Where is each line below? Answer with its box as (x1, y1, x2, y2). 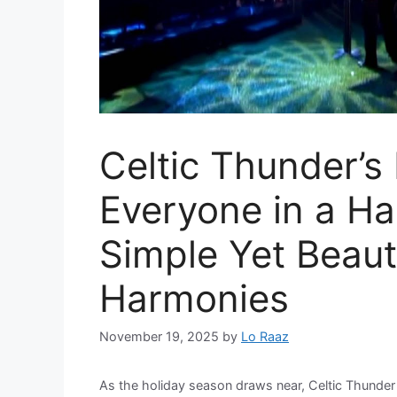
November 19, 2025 (99, 329, 219, 345)
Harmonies (99, 276, 289, 322)
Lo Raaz (241, 329, 289, 345)
